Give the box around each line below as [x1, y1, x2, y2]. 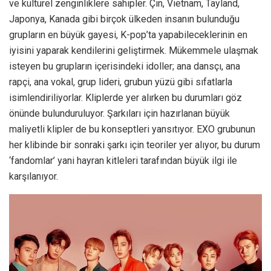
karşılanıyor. [9, 171, 63, 183]
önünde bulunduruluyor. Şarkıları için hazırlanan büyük [9, 108, 230, 120]
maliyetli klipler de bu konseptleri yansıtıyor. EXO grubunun [9, 123, 255, 135]
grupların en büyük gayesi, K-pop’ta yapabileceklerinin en [9, 29, 247, 41]
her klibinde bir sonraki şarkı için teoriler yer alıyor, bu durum [9, 139, 260, 151]
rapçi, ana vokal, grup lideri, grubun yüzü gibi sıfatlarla [9, 76, 232, 88]
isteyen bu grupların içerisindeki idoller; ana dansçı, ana [9, 60, 240, 73]
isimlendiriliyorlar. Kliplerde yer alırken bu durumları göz [9, 92, 242, 104]
